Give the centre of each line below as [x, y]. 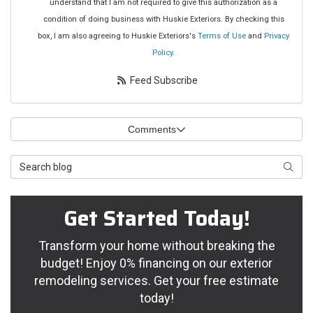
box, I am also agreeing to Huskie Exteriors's [118, 36]
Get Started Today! [156, 219]
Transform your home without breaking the [156, 246]
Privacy [277, 36]
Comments [152, 130]
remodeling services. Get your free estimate [156, 281]
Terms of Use [222, 36]
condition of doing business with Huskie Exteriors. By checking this [163, 20]
